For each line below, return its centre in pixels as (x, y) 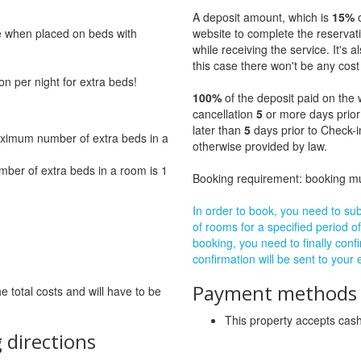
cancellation (224, 114)
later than (218, 130)
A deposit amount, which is (262, 17)
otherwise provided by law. (260, 146)
